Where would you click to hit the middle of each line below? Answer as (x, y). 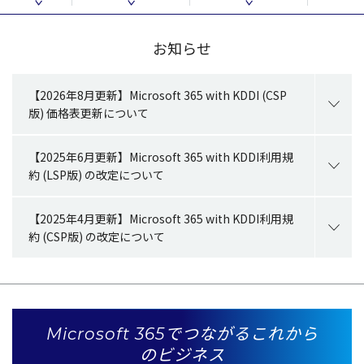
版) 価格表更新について (89, 113)
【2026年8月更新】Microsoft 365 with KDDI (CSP (158, 95)
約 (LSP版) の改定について (96, 175)
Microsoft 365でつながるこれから (182, 334)
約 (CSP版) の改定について (97, 237)
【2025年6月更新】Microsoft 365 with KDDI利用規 (161, 157)
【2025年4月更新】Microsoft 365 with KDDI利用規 (161, 219)
